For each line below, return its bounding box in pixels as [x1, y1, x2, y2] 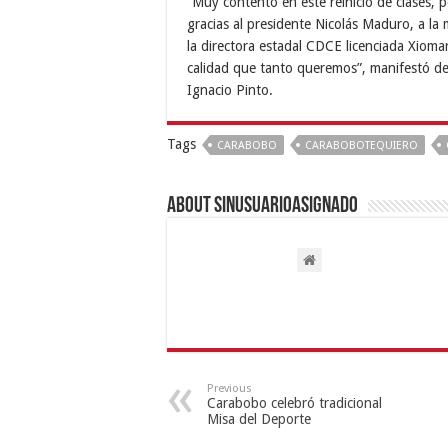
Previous [207, 381, 252, 395]
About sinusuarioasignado [167, 194, 358, 218]
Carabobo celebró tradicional [207, 394, 382, 411]
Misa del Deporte [207, 410, 311, 427]
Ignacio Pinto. [187, 81, 273, 98]
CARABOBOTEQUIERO [305, 138, 418, 152]
